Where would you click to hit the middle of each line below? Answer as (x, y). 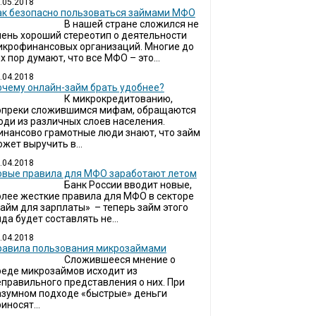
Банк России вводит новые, (128, 185)
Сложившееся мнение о (120, 260)
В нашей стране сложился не (131, 24)
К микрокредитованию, (118, 99)
